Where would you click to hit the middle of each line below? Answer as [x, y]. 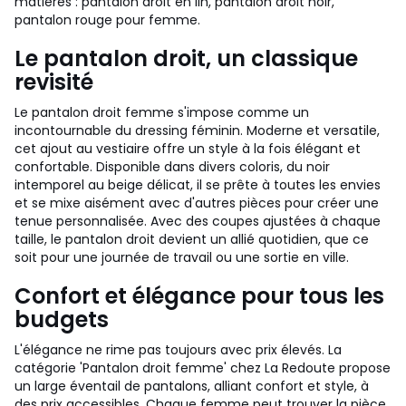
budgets [62, 319]
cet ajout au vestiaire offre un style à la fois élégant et [188, 149]
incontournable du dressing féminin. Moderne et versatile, [197, 130]
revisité [54, 82]
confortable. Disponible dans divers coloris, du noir [172, 167]
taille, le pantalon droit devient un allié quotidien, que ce [192, 239]
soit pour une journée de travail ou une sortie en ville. [182, 257]
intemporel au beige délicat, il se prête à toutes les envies [198, 185]
